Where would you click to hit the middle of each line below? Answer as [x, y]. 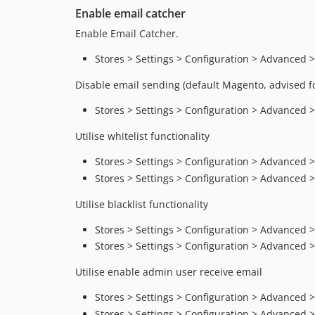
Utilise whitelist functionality [142, 136]
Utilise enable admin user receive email [169, 272]
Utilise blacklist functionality [142, 204]
